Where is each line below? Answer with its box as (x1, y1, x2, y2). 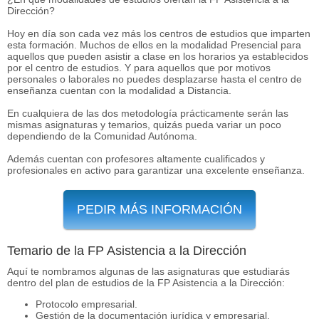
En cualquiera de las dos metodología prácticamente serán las (7, 107, 288, 119)
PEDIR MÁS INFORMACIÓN (77, 202, 242, 216)
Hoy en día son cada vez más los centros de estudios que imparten (7, 27, 310, 39)
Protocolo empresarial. (36, 298, 137, 310)
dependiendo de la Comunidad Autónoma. (7, 130, 197, 142)
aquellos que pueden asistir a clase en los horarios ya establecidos (7, 50, 308, 62)
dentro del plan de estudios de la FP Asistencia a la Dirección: (7, 276, 285, 288)
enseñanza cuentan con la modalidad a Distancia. (7, 84, 231, 96)
